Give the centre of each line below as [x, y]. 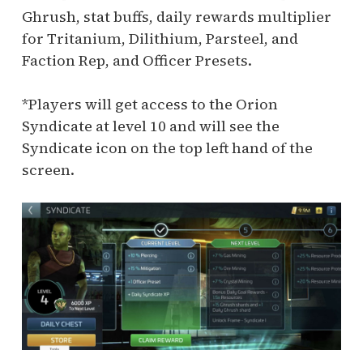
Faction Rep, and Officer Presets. [137, 60]
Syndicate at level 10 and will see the [150, 126]
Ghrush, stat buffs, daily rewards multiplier [176, 17]
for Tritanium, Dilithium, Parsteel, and [160, 38]
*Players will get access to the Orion [149, 104]
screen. [48, 170]
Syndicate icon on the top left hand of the [167, 148]
